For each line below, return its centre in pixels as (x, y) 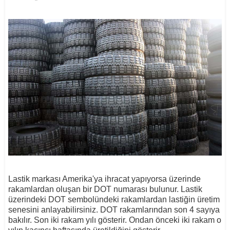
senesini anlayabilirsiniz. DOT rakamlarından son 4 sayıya (114, 210)
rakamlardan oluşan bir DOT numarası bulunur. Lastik (105, 189)
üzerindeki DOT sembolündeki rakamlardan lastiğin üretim (114, 200)
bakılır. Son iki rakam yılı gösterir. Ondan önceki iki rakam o (114, 220)
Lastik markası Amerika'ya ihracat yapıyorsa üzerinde (104, 179)
